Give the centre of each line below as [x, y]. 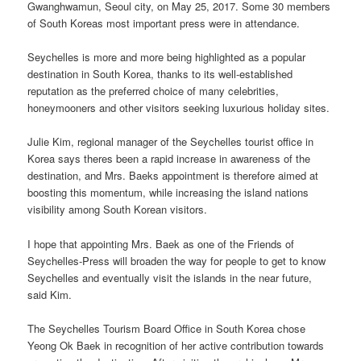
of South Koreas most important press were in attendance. [164, 23]
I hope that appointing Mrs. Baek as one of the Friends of [161, 243]
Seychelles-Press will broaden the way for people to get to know [177, 260]
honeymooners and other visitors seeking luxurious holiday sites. [179, 108]
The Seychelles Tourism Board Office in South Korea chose [167, 328]
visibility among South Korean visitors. [118, 210]
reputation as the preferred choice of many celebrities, [154, 91]
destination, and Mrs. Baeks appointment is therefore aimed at [173, 176]
